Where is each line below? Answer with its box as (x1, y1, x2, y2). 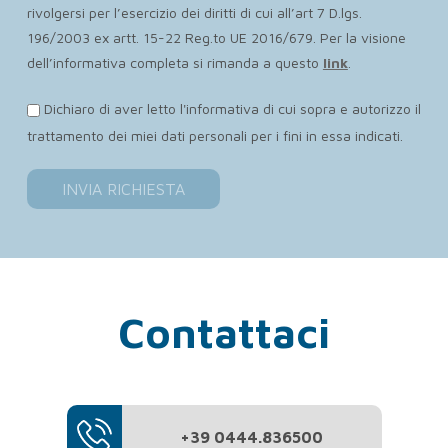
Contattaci (118, 306, 330, 357)
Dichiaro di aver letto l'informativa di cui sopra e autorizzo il (43, 99, 421, 117)
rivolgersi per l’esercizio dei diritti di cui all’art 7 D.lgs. (26, 4, 362, 22)
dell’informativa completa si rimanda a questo (26, 54, 323, 72)
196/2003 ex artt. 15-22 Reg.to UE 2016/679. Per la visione (26, 29, 406, 47)
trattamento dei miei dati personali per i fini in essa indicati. (26, 126, 403, 144)
